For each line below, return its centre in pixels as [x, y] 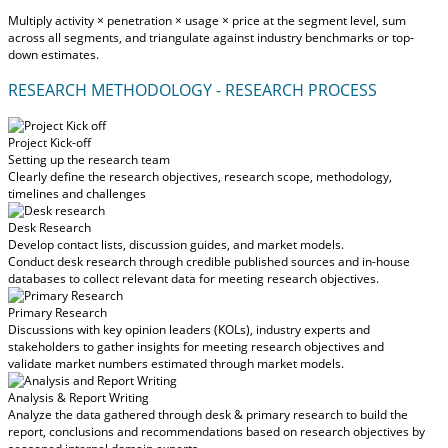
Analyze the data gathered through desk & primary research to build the [208, 414]
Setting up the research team [89, 159]
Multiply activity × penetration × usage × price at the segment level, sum [207, 20]
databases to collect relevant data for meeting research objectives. [193, 278]
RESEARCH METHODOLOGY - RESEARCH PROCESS [192, 89]
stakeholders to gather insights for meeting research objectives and [196, 346]
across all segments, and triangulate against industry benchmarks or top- [211, 37]
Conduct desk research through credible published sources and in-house [209, 261]
